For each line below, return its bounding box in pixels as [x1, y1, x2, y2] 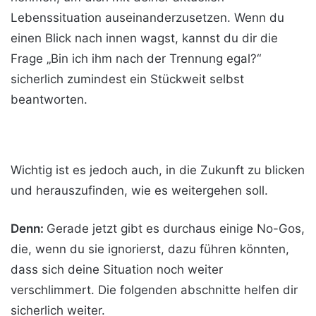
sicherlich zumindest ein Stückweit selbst [11, 72, 244, 86]
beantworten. [11, 92, 87, 107]
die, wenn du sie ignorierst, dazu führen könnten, [11, 242, 289, 256]
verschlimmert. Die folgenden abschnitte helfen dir [11, 283, 298, 297]
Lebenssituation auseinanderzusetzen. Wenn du [11, 11, 284, 25]
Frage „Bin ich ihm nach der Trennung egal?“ [11, 51, 261, 66]
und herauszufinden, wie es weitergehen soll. [11, 183, 268, 197]
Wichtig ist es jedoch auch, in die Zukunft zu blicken [11, 163, 305, 177]
